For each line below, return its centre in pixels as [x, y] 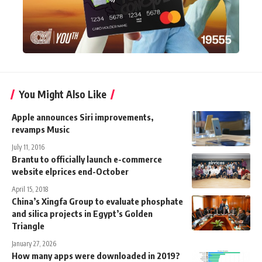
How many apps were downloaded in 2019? [96, 255]
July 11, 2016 [28, 147]
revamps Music [41, 129]
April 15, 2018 [30, 189]
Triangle [28, 225]
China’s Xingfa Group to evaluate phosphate [97, 201]
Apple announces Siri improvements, [82, 117]
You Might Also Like [63, 94]
